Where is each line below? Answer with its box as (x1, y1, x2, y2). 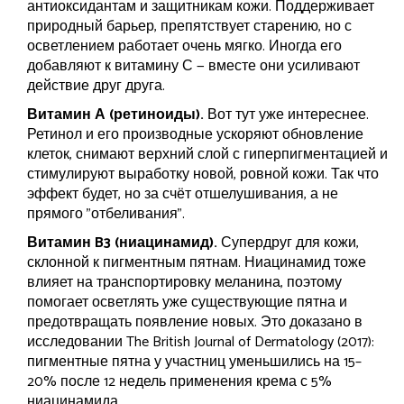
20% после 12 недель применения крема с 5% (27, 370, 332, 395)
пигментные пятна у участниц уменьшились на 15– (27, 350, 362, 375)
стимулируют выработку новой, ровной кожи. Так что (27, 162, 379, 188)
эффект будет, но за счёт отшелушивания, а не (27, 182, 338, 207)
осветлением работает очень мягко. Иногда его (27, 34, 342, 60)
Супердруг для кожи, (217, 231, 359, 256)
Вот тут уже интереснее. (204, 103, 369, 128)
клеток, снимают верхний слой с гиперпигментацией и (27, 142, 388, 168)
